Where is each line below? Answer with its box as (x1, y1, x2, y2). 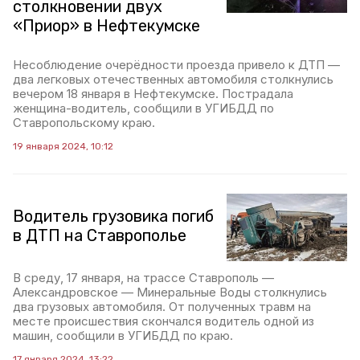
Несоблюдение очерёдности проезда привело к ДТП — (13, 57, 340, 72)
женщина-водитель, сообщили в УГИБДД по (13, 100, 274, 116)
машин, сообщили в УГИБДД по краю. (13, 328, 233, 344)
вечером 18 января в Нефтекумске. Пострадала (13, 86, 293, 101)
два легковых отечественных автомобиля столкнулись (13, 72, 333, 87)
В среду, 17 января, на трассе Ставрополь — (13, 270, 274, 286)
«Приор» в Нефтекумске (13, 16, 200, 35)
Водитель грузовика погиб (13, 207, 214, 226)
